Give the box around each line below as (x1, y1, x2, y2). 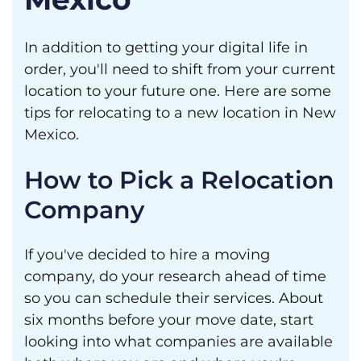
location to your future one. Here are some (24, 82, 331, 100)
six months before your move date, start (24, 311, 313, 329)
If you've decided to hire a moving (24, 246, 270, 263)
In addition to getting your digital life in (24, 39, 308, 56)
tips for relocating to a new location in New (24, 104, 336, 122)
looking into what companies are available (24, 333, 333, 351)
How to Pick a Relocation (24, 165, 334, 195)
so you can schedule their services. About (24, 289, 323, 307)
